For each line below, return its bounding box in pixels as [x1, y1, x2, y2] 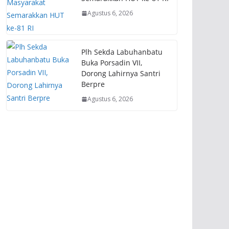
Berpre [81, 79, 105, 89]
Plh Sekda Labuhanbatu [81, 47, 163, 57]
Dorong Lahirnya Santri [81, 68, 161, 78]
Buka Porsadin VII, [81, 58, 142, 67]
